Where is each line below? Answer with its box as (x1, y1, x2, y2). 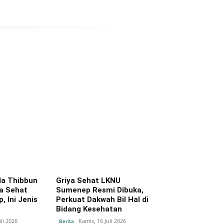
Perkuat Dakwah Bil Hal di (56, 194, 149, 204)
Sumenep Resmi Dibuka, (56, 185, 144, 194)
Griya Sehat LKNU (56, 175, 121, 185)
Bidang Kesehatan (56, 204, 122, 213)
